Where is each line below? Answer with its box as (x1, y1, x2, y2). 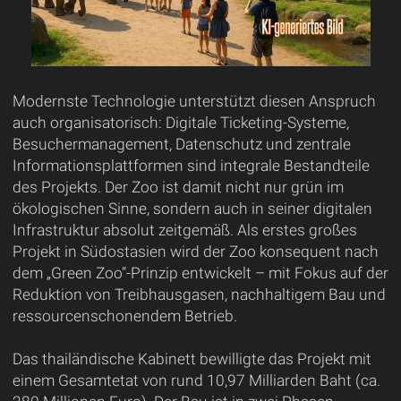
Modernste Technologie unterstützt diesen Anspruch (12, 92, 376, 111)
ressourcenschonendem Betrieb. (12, 307, 237, 326)
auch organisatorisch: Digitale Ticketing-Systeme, (12, 114, 349, 132)
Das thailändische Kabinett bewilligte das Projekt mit (12, 350, 371, 369)
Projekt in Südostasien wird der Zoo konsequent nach (12, 243, 379, 261)
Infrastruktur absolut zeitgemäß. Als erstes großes (12, 221, 357, 240)
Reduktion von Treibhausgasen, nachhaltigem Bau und (12, 286, 386, 304)
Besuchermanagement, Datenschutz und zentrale (12, 135, 351, 154)
